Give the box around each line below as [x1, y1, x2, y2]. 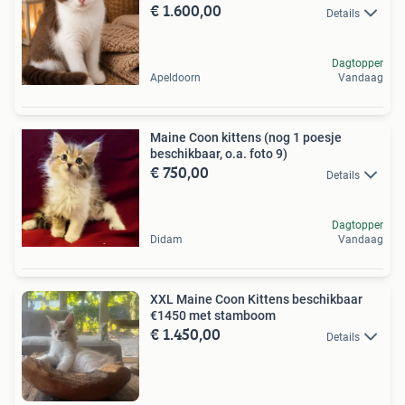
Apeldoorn [150, 71, 201, 85]
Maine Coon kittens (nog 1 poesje [150, 130, 342, 146]
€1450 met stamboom [150, 308, 276, 324]
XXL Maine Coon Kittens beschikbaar [150, 292, 363, 307]
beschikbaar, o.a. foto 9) [150, 146, 287, 162]
